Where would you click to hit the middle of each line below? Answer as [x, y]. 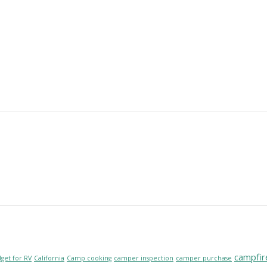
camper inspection [144, 258]
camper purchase [204, 258]
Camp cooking [89, 258]
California [49, 258]
